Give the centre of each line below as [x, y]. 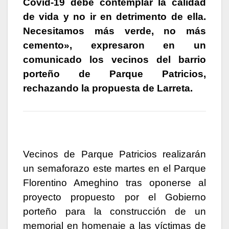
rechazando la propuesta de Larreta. [109, 88]
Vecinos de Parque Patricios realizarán [114, 154]
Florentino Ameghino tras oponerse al [114, 182]
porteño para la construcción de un [114, 211]
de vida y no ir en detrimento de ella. [114, 17]
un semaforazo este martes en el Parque [114, 168]
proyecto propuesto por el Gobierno [114, 197]
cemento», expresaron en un [114, 45]
